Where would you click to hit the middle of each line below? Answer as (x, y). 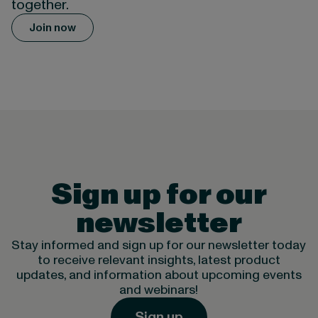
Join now (52, 27)
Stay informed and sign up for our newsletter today (159, 245)
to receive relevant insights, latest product (159, 260)
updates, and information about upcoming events (159, 275)
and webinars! (159, 290)
